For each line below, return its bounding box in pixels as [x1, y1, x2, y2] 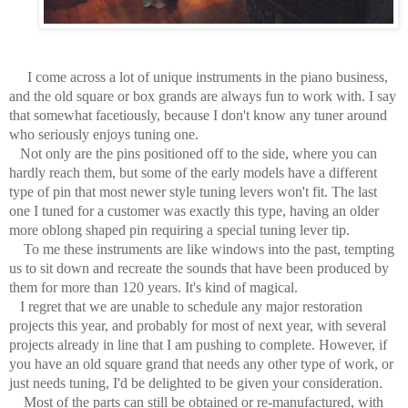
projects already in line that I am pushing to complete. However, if [9, 337, 387, 353]
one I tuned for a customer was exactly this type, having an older [9, 203, 379, 219]
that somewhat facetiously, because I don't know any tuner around [9, 107, 387, 124]
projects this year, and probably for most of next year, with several [9, 318, 386, 334]
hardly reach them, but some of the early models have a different [9, 165, 377, 181]
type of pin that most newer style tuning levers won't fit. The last [9, 184, 377, 200]
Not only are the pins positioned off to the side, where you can [9, 146, 377, 162]
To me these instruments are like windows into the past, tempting [9, 241, 394, 258]
